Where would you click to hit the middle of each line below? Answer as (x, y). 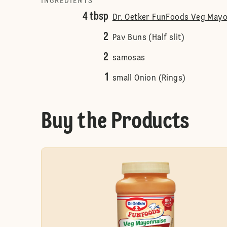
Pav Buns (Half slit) (148, 38)
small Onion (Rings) (149, 79)
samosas (129, 58)
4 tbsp (95, 17)
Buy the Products (115, 122)
